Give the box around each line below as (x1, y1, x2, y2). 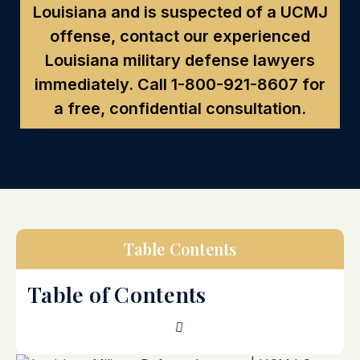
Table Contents (123, 237, 237, 260)
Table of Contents (27, 279, 207, 309)
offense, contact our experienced (50, 26, 310, 46)
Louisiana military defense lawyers (45, 50, 315, 70)
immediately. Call (35, 74, 171, 94)
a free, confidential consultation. (54, 98, 306, 118)
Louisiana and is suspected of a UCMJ (32, 2, 328, 22)
